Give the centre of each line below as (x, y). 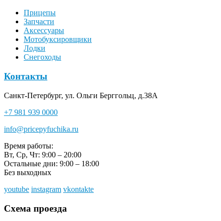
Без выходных (28, 172)
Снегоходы (42, 57)
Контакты (26, 76)
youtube (17, 189)
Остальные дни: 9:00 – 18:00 (52, 163)
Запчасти (39, 22)
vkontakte (78, 189)
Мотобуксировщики (58, 39)
